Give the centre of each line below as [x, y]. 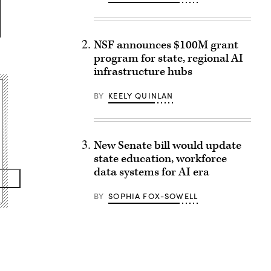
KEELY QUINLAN [141, 96]
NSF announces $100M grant [166, 45]
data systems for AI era [151, 172]
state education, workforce [160, 159]
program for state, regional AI [168, 58]
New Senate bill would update [167, 145]
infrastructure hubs [143, 72]
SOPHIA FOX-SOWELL [153, 196]
